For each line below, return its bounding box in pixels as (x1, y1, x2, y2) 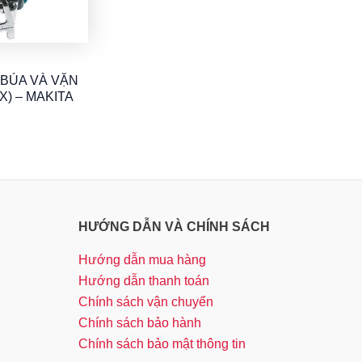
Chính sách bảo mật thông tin (78, 337, 246, 351)
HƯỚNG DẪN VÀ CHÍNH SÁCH (78, 219, 270, 234)
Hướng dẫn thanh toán (78, 274, 209, 288)
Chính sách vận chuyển (78, 295, 213, 309)
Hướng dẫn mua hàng (78, 253, 206, 267)
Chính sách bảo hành (78, 316, 201, 330)
